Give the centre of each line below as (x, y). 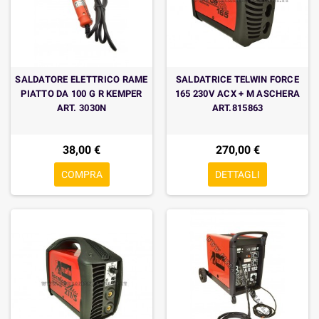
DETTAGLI (237, 174)
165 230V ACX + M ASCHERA (237, 94)
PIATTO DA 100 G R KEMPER (82, 94)
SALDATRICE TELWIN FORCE (237, 79)
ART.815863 (237, 108)
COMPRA (82, 174)
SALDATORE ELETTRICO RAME (82, 79)
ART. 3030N (82, 108)
